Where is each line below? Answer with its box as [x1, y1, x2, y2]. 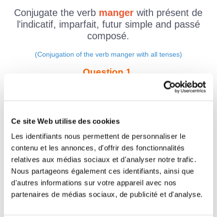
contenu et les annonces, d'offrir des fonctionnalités [11, 143, 185, 152]
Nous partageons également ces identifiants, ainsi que [11, 167, 194, 175]
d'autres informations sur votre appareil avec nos [11, 178, 177, 187]
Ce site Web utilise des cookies [11, 117, 120, 125]
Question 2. [83, 114, 134, 125]
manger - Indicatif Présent [61, 79, 155, 88]
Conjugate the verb [14, 7, 99, 18]
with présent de [134, 7, 203, 18]
